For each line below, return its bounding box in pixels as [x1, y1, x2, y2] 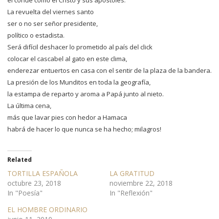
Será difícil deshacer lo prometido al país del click [7, 43, 153, 52]
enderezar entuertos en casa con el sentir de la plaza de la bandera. [7, 66, 212, 75]
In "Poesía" [7, 188, 43, 198]
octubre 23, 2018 [7, 178, 61, 188]
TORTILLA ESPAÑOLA [7, 169, 78, 178]
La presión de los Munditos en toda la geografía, [7, 78, 151, 87]
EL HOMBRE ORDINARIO [7, 205, 88, 215]
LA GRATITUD [109, 169, 154, 178]
